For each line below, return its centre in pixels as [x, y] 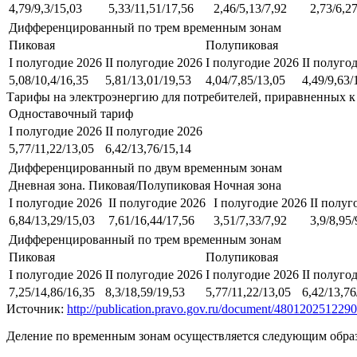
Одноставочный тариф [71, 113]
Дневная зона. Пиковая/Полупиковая [110, 185]
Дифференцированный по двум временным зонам [145, 167]
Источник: [37, 308]
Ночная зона [247, 185]
